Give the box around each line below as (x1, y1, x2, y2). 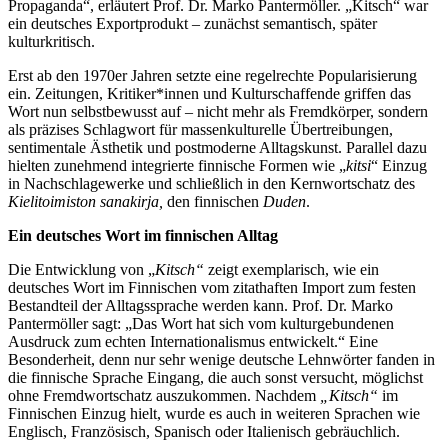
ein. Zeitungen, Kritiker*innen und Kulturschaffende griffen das (8, 84, 411, 102)
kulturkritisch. (8, 32, 95, 50)
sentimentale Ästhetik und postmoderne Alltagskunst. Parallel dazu (8, 138, 427, 156)
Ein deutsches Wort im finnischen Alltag (8, 226, 278, 244)
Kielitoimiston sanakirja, (8, 192, 167, 210)
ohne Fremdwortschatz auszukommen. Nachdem (8, 386, 320, 404)
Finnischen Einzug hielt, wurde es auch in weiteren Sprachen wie (8, 404, 420, 422)
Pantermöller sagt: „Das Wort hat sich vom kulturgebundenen (8, 314, 394, 332)
